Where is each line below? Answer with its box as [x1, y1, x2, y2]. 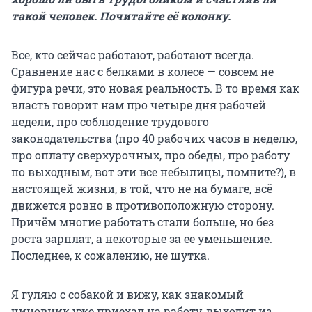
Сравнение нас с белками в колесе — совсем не [11, 64, 274, 79]
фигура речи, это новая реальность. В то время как [11, 81, 299, 96]
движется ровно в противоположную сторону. [11, 198, 274, 213]
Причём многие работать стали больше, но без [11, 214, 274, 230]
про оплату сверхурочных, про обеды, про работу [11, 148, 290, 163]
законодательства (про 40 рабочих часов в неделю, [11, 131, 297, 146]
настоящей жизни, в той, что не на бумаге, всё [11, 181, 272, 196]
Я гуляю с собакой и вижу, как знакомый [11, 287, 244, 302]
